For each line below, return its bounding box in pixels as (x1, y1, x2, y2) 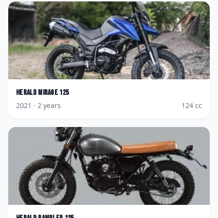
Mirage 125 (38, 88, 69, 97)
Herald (16, 88, 36, 97)
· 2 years (32, 101, 61, 110)
